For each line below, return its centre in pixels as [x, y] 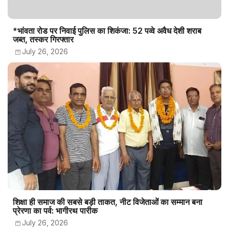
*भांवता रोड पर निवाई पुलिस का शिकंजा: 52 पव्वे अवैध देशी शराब [107, 31]
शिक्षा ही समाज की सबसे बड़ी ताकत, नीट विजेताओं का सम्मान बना [108, 202]
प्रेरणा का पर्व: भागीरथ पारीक [55, 211]
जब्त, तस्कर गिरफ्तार [43, 40]
